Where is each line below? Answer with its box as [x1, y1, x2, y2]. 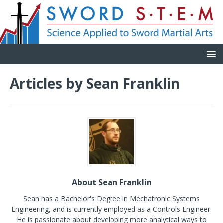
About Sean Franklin [71, 177, 152, 188]
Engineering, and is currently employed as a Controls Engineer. [11, 204, 212, 214]
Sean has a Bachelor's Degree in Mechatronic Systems [23, 194, 200, 204]
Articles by [10, 74, 86, 93]
